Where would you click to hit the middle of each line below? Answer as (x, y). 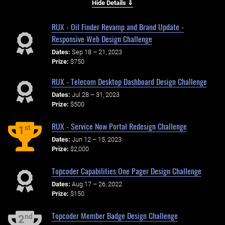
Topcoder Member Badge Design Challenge (115, 215)
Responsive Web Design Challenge (102, 39)
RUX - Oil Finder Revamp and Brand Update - (118, 27)
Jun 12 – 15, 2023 (96, 139)
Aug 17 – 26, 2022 (97, 184)
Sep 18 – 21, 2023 (97, 52)
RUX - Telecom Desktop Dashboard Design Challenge (129, 82)
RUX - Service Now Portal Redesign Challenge (119, 126)
